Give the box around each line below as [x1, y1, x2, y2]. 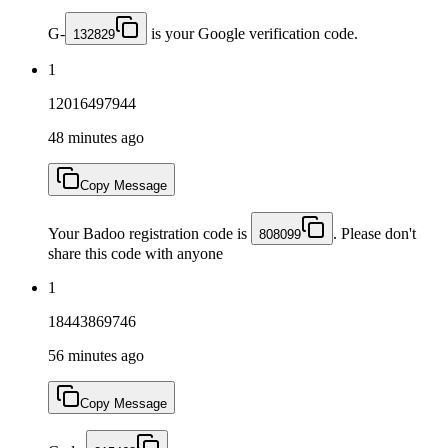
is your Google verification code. [147, 24, 358, 42]
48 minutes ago [48, 128, 144, 146]
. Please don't [333, 224, 416, 242]
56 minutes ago [48, 346, 144, 364]
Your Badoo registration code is [48, 224, 251, 242]
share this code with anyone [48, 244, 223, 262]
